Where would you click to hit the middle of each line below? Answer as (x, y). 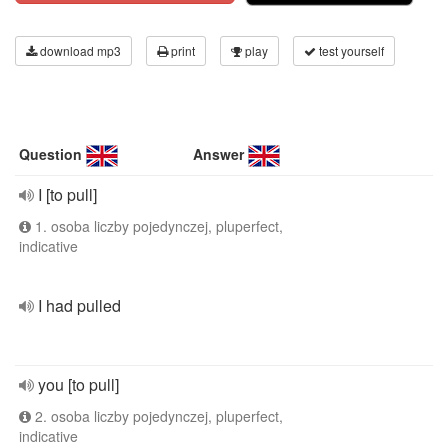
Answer (219, 154)
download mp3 (79, 50)
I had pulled (79, 305)
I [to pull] (67, 194)
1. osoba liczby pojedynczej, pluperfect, (157, 226)
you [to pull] (78, 384)
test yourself (350, 50)
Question (50, 154)
